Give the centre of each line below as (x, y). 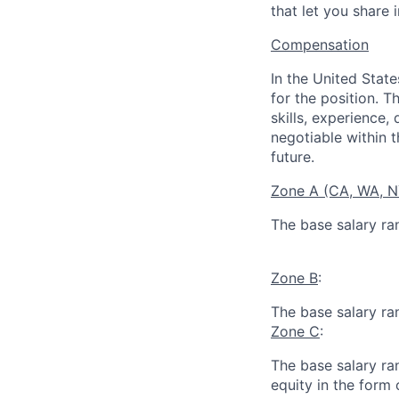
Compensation (320, 45)
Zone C (295, 331)
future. (293, 157)
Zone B (294, 278)
